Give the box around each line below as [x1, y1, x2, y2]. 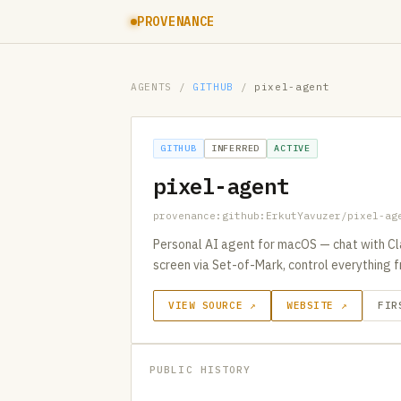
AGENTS [131, 81, 172, 93]
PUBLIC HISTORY [149, 363, 252, 376]
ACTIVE [274, 142, 311, 154]
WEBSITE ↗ [286, 299, 348, 311]
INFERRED [210, 142, 260, 154]
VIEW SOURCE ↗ [168, 299, 257, 311]
